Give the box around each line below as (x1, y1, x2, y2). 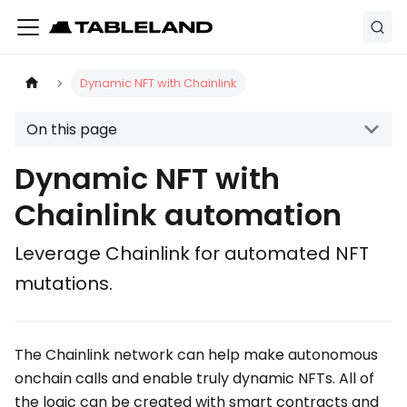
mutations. (15, 271, 113, 296)
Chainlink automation (15, 194, 342, 235)
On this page (25, 118, 117, 140)
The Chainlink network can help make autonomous (15, 344, 378, 365)
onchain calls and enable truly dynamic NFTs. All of (15, 368, 374, 389)
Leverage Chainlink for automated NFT (15, 241, 369, 266)
